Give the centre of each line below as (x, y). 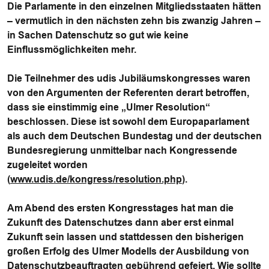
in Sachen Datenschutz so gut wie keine (98, 35)
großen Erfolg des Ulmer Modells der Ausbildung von (128, 251)
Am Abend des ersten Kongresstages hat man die (120, 208)
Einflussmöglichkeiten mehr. (72, 50)
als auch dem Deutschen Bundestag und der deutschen (134, 136)
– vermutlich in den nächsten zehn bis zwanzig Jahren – (134, 21)
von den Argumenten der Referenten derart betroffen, (128, 93)
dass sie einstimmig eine (63, 107)
